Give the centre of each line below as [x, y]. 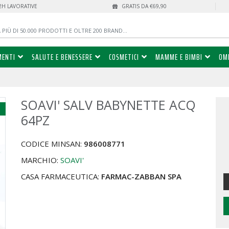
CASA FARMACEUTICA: [61, 177]
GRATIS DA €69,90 [143, 6]
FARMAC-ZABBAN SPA [142, 177]
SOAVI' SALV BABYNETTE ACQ [109, 105]
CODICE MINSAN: [53, 144]
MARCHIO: [41, 160]
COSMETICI [124, 57]
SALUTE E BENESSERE [62, 57]
